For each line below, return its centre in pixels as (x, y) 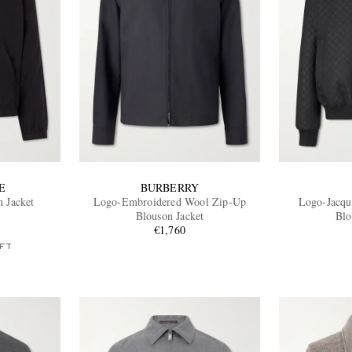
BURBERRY (170, 187)
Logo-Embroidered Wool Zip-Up (170, 201)
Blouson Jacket (170, 215)
